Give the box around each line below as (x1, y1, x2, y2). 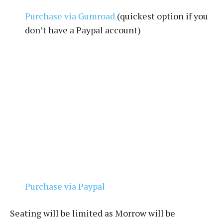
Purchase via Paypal (25, 180, 105, 192)
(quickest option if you (115, 9, 208, 22)
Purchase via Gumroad (25, 9, 115, 22)
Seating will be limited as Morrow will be (10, 207, 175, 219)
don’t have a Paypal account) (25, 23, 141, 36)
